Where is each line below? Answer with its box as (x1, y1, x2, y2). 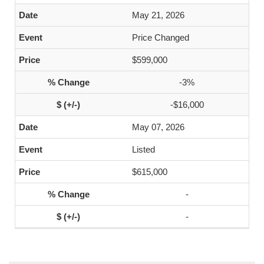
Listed (132, 144, 155, 154)
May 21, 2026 (132, 10, 184, 20)
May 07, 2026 (132, 122, 184, 132)
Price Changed (132, 32, 189, 42)
